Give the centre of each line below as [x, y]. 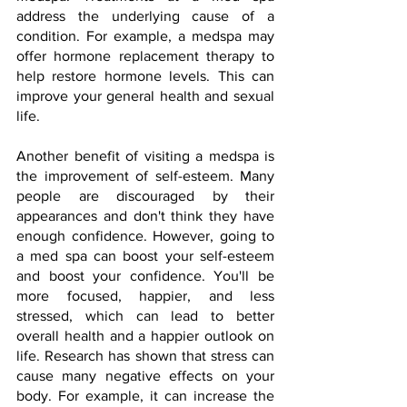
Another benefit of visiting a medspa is [145, 156]
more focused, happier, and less [145, 296]
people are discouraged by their [145, 196]
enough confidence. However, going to [145, 236]
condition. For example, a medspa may [145, 36]
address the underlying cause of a [145, 16]
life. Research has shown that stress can [145, 356]
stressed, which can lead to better [145, 316]
